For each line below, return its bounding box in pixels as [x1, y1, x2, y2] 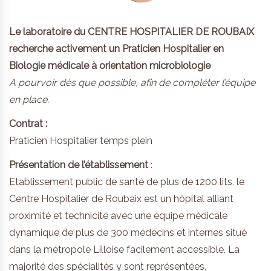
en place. [9, 93, 49, 105]
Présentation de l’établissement [9, 158, 148, 171]
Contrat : [9, 117, 47, 129]
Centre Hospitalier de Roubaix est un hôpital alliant [9, 192, 233, 204]
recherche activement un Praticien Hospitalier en [9, 42, 224, 54]
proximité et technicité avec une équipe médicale [9, 209, 227, 221]
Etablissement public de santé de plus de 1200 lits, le [9, 175, 244, 188]
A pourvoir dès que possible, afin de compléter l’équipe [9, 76, 255, 88]
